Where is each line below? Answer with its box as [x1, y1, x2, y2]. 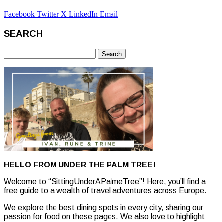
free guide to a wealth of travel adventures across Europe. [4, 186, 207, 195]
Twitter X [37, 10, 69, 19]
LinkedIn [69, 10, 100, 19]
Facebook [4, 10, 37, 19]
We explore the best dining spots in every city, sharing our [4, 203, 203, 212]
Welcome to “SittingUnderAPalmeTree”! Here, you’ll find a [4, 177, 206, 186]
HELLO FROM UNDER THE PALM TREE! [4, 160, 156, 169]
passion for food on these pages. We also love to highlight [4, 212, 205, 221]
